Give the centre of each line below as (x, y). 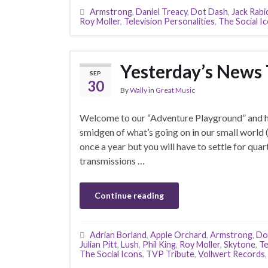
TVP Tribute (170, 254)
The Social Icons (111, 254)
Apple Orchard (178, 235)
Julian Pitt (98, 244)
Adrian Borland (118, 235)
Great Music (175, 90)
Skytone (240, 244)
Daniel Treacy (162, 12)
